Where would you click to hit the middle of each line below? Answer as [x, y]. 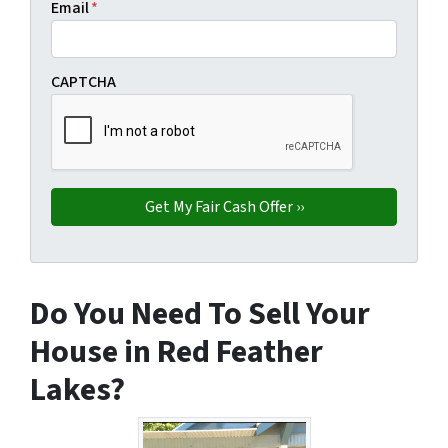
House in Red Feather [176, 352]
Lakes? [77, 390]
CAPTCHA [83, 82]
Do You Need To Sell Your [200, 314]
